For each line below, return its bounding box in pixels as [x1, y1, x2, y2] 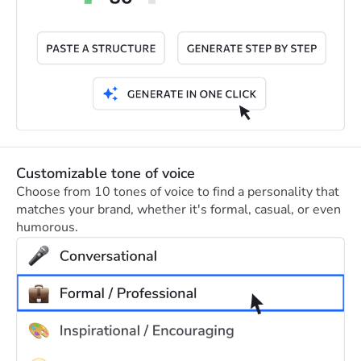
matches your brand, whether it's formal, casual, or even [16, 200, 341, 218]
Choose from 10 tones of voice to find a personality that [16, 182, 339, 201]
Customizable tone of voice [16, 163, 195, 183]
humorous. [16, 218, 78, 236]
